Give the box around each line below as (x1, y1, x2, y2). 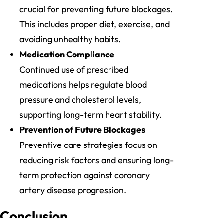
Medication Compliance (19, 49, 114, 60)
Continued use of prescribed (19, 64, 128, 75)
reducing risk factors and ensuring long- (19, 154, 174, 166)
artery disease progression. (19, 184, 126, 196)
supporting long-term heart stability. (19, 109, 162, 121)
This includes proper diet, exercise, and (19, 18, 170, 30)
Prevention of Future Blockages (19, 124, 145, 136)
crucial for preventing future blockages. (19, 3, 173, 15)
